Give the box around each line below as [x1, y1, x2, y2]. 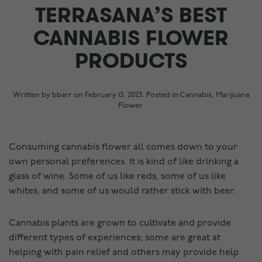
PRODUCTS [74, 47, 188, 75]
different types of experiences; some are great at [9, 233, 220, 243]
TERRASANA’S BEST [35, 1, 227, 30]
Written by [13, 91, 52, 99]
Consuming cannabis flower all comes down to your [9, 143, 237, 153]
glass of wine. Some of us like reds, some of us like [9, 172, 226, 182]
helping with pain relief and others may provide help [9, 248, 239, 258]
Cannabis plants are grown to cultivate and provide [9, 219, 231, 229]
